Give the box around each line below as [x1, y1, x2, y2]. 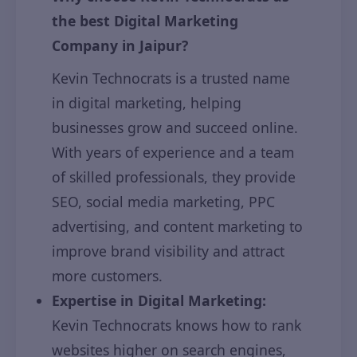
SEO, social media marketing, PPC [52, 192, 275, 211]
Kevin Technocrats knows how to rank [52, 316, 301, 335]
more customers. [52, 266, 163, 285]
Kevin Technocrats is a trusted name [52, 69, 290, 88]
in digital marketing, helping [52, 93, 241, 112]
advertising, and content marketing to [52, 217, 303, 236]
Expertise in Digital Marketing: [52, 291, 266, 310]
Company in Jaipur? [52, 36, 188, 55]
